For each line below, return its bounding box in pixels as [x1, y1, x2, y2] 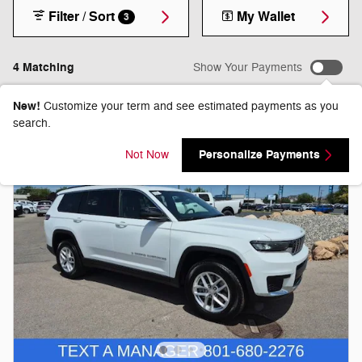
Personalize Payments [199, 147, 320, 163]
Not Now [125, 148, 169, 162]
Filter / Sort [48, 9, 115, 26]
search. [13, 116, 51, 130]
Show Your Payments [193, 60, 302, 74]
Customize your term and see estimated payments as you [44, 99, 339, 113]
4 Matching [13, 59, 74, 75]
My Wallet [237, 9, 296, 26]
